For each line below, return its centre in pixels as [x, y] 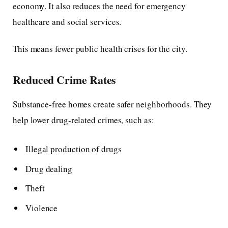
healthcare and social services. [67, 21]
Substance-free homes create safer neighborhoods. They [112, 104]
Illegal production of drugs [74, 149]
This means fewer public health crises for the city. [100, 49]
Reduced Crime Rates [64, 79]
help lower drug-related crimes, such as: [83, 120]
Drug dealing [49, 168]
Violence [42, 208]
